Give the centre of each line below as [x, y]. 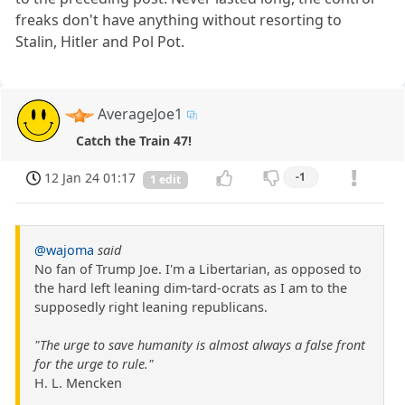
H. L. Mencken [78, 383]
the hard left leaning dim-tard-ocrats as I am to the [191, 288]
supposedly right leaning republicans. [151, 307]
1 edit [165, 180]
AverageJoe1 [141, 113]
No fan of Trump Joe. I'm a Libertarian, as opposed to [198, 269]
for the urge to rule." [94, 364]
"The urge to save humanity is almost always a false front [200, 345]
